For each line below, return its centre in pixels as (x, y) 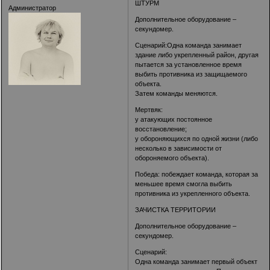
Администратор (32, 8)
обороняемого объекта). (172, 158)
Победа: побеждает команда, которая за (197, 174)
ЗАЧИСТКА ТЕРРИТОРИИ (176, 209)
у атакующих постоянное (174, 119)
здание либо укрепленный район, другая (197, 55)
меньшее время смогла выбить (184, 184)
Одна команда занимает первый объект (196, 261)
